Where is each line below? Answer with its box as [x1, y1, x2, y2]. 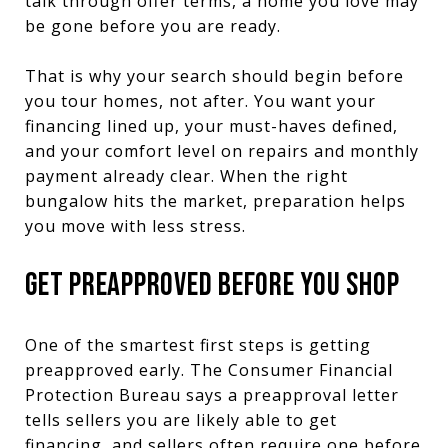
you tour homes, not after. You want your [25, 89, 376, 112]
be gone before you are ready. [25, 14, 281, 37]
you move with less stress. [25, 214, 246, 237]
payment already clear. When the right [25, 164, 348, 187]
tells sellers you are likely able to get [25, 408, 337, 431]
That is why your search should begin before [25, 64, 404, 87]
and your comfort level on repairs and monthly [25, 139, 419, 162]
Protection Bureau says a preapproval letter [25, 383, 399, 406]
